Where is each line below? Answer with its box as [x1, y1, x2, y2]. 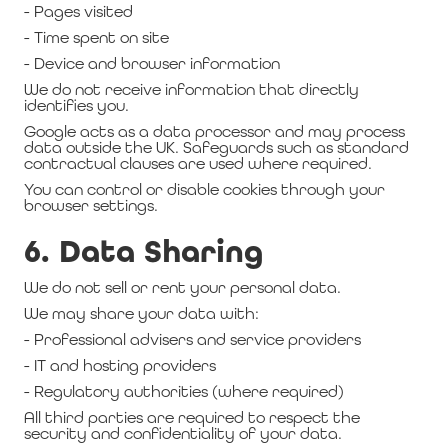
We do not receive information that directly [24, 80, 359, 99]
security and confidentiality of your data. [24, 424, 342, 443]
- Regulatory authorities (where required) [24, 382, 344, 401]
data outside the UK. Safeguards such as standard [24, 138, 409, 157]
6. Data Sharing [24, 232, 263, 271]
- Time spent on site [24, 28, 169, 47]
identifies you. [24, 96, 129, 115]
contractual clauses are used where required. [24, 154, 372, 173]
